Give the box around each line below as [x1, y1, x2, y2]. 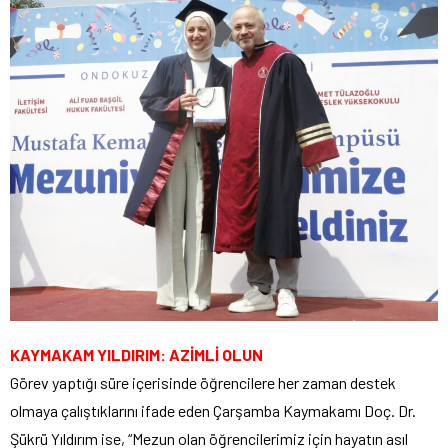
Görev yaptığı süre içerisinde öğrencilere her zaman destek [10, 373, 396, 393]
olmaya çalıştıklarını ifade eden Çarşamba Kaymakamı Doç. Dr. [10, 401, 416, 421]
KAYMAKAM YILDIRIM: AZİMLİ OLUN [10, 345, 263, 365]
